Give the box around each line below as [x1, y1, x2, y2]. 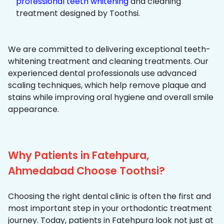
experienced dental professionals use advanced [8, 67, 196, 79]
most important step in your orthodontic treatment [8, 202, 212, 214]
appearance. [8, 103, 59, 115]
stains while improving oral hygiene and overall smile [8, 91, 213, 103]
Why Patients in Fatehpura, [8, 148, 149, 163]
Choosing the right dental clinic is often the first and [8, 190, 211, 202]
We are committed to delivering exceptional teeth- [8, 43, 210, 55]
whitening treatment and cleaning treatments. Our [8, 55, 208, 67]
